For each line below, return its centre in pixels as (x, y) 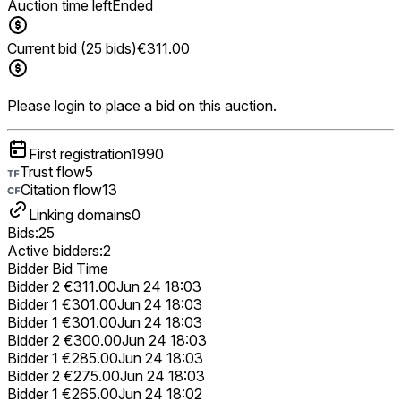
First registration (80, 154)
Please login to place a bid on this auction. (142, 105)
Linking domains (80, 214)
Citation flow (61, 189)
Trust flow (52, 171)
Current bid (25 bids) (72, 48)
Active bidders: (55, 250)
